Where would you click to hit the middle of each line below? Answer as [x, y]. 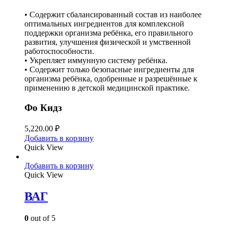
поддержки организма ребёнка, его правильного [109, 33]
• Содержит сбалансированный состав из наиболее [113, 14]
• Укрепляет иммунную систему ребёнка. [96, 60]
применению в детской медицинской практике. [107, 88]
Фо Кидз [43, 107]
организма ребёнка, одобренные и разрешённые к [111, 78]
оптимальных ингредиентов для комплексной [104, 23]
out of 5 [42, 218]
